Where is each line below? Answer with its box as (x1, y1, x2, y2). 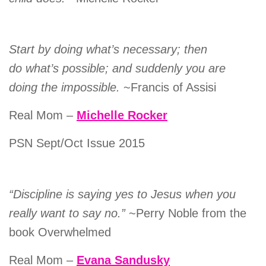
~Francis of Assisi (120, 80, 216, 94)
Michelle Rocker (77, 108, 167, 122)
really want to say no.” (9, 206, 125, 220)
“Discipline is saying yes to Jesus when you (9, 187, 236, 201)
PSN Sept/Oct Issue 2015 (9, 136, 145, 150)
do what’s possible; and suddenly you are (9, 61, 226, 75)
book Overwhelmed (9, 225, 111, 239)
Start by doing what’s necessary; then (9, 42, 207, 56)
